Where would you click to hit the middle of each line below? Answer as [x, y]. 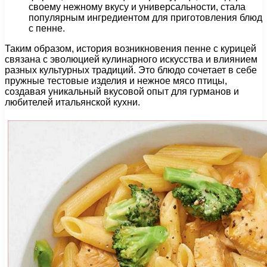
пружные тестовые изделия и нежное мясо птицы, [116, 81]
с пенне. [47, 29]
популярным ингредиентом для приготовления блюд [145, 18]
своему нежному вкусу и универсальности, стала [137, 7]
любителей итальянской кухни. [72, 103]
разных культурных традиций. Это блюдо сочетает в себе [131, 70]
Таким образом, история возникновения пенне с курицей [131, 49]
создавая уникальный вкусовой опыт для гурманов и [122, 92]
